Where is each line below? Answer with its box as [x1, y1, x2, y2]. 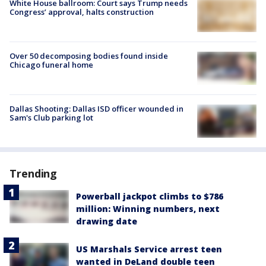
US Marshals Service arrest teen [76, 243, 222, 255]
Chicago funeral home [9, 59, 93, 70]
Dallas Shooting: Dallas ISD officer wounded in [9, 103, 183, 114]
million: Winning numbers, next [76, 203, 220, 215]
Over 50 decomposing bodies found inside [9, 50, 168, 61]
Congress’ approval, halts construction [9, 6, 154, 17]
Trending [9, 166, 58, 181]
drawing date [76, 216, 137, 227]
